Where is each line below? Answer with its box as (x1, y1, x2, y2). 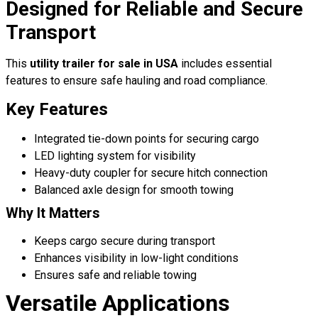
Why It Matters (6, 204, 100, 222)
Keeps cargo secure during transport (34, 234, 215, 248)
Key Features (6, 99, 108, 120)
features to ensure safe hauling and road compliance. (6, 73, 268, 87)
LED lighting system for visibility (34, 149, 196, 163)
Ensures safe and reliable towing (34, 268, 197, 283)
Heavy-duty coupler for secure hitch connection (34, 166, 268, 180)
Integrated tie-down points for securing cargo (34, 132, 259, 146)
